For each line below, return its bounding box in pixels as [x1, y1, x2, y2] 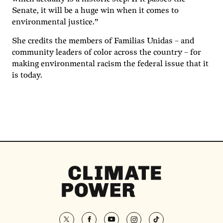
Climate [61, 165, 89, 175]
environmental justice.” [12, 17, 100, 27]
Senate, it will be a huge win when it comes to [12, 6, 179, 15]
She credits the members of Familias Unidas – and [12, 36, 194, 46]
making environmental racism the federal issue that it [12, 59, 209, 69]
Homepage [61, 184, 93, 194]
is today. [12, 71, 42, 80]
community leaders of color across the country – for [12, 48, 201, 57]
